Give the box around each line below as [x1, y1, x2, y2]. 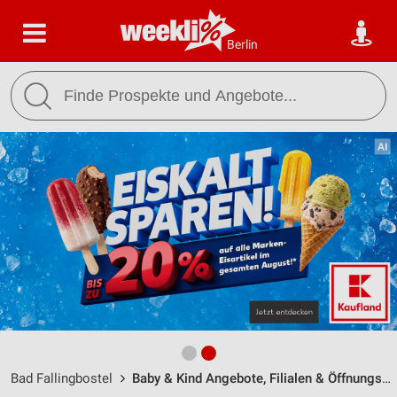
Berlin [227, 37, 258, 51]
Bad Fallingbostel [11, 370, 113, 386]
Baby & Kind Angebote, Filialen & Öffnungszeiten [132, 370, 382, 386]
